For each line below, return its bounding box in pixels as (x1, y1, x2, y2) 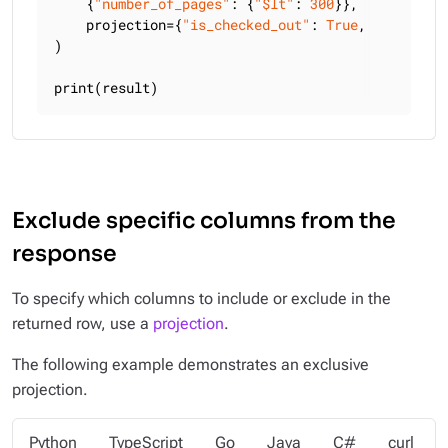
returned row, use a (12, 314, 153, 333)
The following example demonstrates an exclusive (12, 355, 369, 374)
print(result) (54, 78, 158, 97)
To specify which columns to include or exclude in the (12, 289, 391, 308)
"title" (374, 15, 430, 34)
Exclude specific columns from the (12, 207, 396, 234)
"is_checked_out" (182, 15, 310, 34)
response (12, 240, 117, 267)
